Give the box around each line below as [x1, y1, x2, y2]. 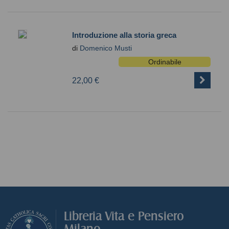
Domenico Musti [80, 43, 132, 52]
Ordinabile [148, 57, 181, 66]
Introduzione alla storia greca [72, 30, 176, 39]
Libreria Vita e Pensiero [64, 209, 184, 223]
